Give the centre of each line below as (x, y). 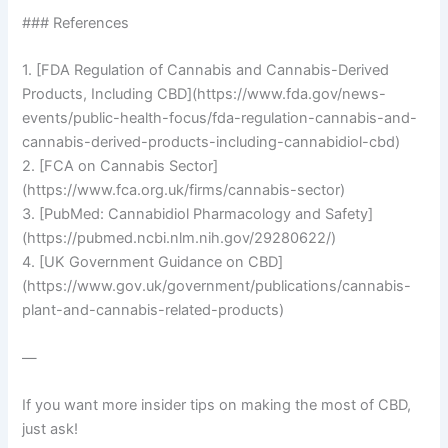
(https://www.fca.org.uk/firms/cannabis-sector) (184, 190)
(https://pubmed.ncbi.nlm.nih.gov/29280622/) (179, 238)
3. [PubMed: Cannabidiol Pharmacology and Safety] (198, 214)
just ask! (50, 428)
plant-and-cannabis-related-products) (153, 310)
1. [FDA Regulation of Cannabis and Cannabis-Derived (206, 70)
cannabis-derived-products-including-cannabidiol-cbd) (211, 142)
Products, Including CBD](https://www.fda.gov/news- (204, 94)
